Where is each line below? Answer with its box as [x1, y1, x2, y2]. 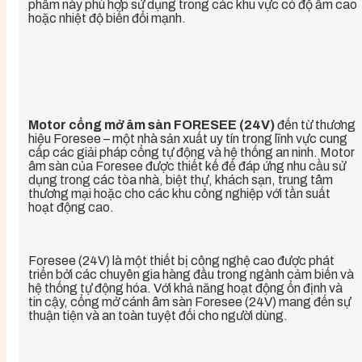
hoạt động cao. [28, 200, 114, 214]
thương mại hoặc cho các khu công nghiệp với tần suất [28, 186, 330, 200]
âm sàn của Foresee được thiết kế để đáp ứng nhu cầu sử [28, 158, 346, 173]
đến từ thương [275, 117, 356, 132]
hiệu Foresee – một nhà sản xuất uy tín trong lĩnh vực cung [28, 131, 347, 145]
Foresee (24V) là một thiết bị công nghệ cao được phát [28, 253, 335, 267]
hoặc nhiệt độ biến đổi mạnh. [28, 11, 186, 25]
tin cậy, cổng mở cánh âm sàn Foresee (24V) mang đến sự [28, 294, 351, 309]
